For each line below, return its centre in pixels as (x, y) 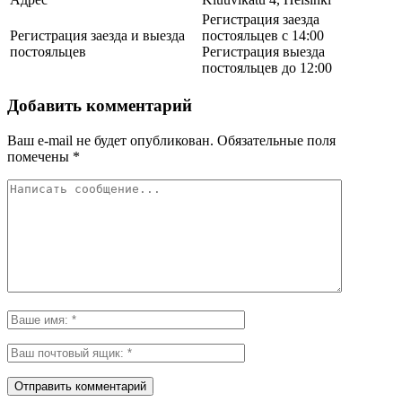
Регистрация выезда (263, 52)
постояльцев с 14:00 (263, 36)
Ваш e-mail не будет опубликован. (110, 140)
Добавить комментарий (100, 105)
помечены (40, 156)
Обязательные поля (275, 140)
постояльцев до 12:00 (267, 68)
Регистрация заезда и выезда (97, 36)
